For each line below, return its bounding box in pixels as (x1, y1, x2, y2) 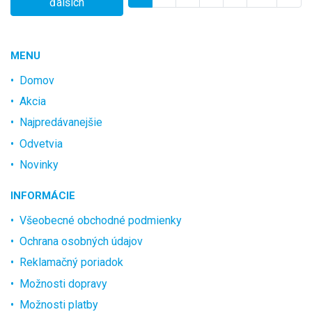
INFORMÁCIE (10, 189, 75, 202)
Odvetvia (19, 136, 63, 150)
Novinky (19, 158, 58, 172)
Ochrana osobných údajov (19, 235, 143, 248)
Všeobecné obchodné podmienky (19, 213, 182, 227)
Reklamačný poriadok (19, 256, 123, 270)
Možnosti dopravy (19, 276, 107, 290)
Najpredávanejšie (19, 116, 102, 130)
